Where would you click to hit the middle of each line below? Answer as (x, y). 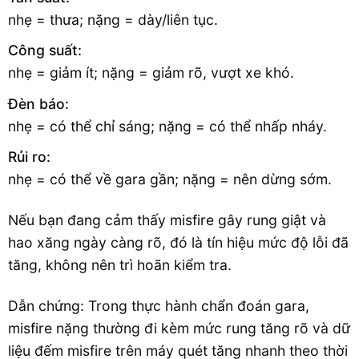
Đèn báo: (38, 103)
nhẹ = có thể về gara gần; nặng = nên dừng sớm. (170, 179)
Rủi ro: (29, 157)
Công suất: (45, 50)
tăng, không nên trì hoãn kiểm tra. (120, 265)
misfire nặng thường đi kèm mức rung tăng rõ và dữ (179, 328)
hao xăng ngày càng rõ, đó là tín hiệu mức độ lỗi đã (178, 243)
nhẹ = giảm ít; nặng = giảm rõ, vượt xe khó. (151, 73)
